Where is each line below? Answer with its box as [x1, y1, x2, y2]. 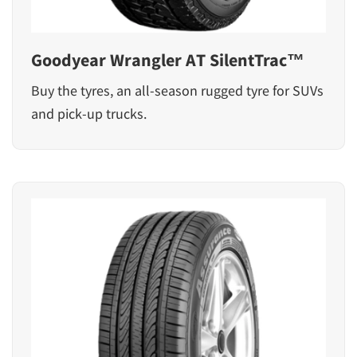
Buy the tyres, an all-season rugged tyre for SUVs [31, 81, 324, 100]
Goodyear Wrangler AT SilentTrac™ [31, 49, 304, 72]
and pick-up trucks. [31, 104, 147, 124]
